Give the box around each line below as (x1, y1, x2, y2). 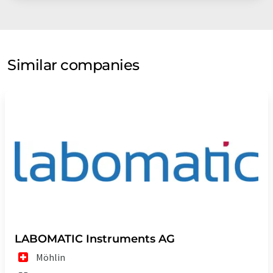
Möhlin (36, 251, 66, 264)
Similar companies (7, 56, 140, 74)
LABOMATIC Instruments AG (15, 232, 175, 246)
